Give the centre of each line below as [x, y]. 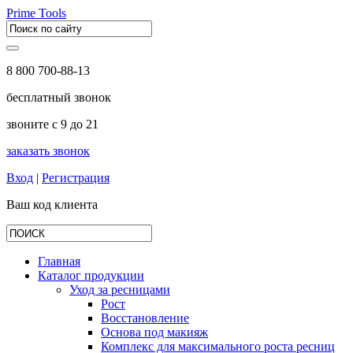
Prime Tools [36, 13]
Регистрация [76, 178]
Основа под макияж [154, 332]
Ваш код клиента [52, 204]
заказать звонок [48, 151]
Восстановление [145, 318]
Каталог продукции [91, 275]
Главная [59, 261]
